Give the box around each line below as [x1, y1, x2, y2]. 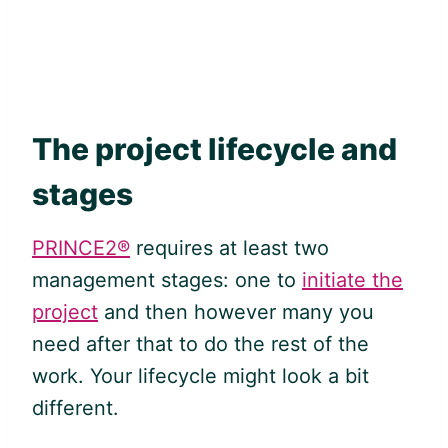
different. [32, 395, 119, 420]
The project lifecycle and [32, 130, 397, 167]
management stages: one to [32, 267, 302, 292]
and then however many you [98, 299, 374, 324]
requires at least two [130, 235, 329, 260]
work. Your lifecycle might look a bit [32, 363, 369, 388]
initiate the [302, 267, 403, 292]
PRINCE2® [32, 235, 130, 260]
